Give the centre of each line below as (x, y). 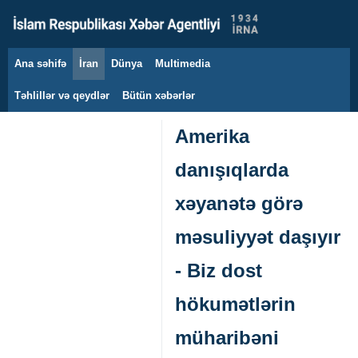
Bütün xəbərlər (159, 95)
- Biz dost (219, 270)
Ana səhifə (40, 64)
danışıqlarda (232, 170)
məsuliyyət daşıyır (258, 237)
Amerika (212, 136)
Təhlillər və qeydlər (62, 95)
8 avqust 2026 (68, 72)
